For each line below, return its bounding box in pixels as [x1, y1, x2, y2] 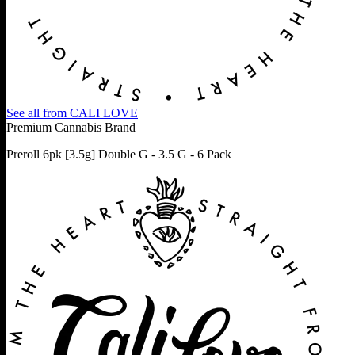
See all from [6, 105, 70, 120]
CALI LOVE [70, 105, 138, 120]
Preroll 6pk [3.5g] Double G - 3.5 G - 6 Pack [6, 147, 231, 161]
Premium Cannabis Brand [6, 120, 136, 134]
